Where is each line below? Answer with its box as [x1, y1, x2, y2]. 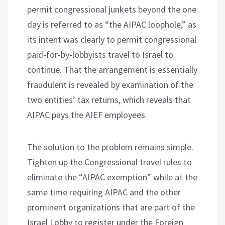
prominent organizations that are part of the [27, 201, 195, 213]
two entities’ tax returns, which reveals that [27, 93, 191, 105]
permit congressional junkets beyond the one [27, 3, 196, 15]
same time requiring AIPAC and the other [27, 186, 181, 198]
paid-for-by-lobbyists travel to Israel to [27, 48, 173, 60]
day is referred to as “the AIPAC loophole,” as [27, 18, 196, 30]
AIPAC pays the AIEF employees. [27, 108, 147, 121]
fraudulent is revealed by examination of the [27, 78, 193, 90]
